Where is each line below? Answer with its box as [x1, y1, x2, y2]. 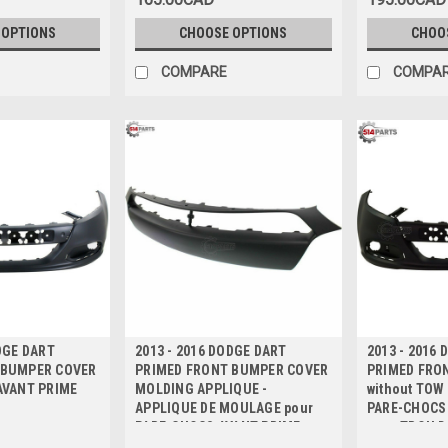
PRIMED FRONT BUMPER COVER [135, 362, 329, 379]
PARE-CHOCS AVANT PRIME [135, 419, 301, 436]
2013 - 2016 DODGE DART [135, 343, 287, 360]
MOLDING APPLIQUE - [135, 381, 268, 398]
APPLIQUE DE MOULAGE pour [135, 400, 314, 417]
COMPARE [161, 64, 228, 81]
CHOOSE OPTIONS [179, 25, 288, 42]
